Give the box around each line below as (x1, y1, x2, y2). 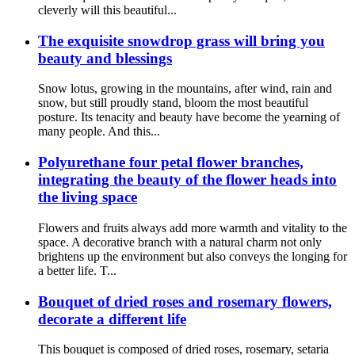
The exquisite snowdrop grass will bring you (38, 32, 325, 49)
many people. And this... (38, 124, 160, 139)
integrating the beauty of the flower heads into (38, 171, 337, 189)
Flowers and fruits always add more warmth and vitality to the (38, 220, 347, 235)
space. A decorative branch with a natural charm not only (38, 235, 322, 249)
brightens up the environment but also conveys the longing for (38, 249, 347, 263)
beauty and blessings (38, 49, 172, 67)
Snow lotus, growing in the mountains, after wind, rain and (38, 82, 332, 96)
